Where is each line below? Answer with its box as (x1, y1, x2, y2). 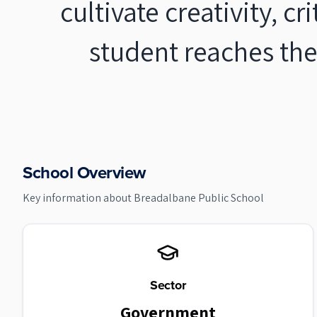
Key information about (23, 190, 134, 205)
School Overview (23, 160, 146, 185)
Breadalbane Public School (134, 190, 264, 205)
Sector (149, 276, 186, 294)
